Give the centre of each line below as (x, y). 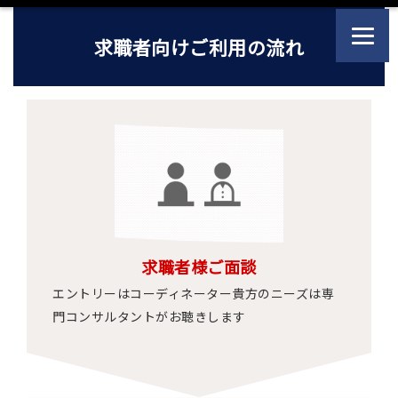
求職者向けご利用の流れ (199, 47)
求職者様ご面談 (199, 267)
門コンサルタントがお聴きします (149, 316)
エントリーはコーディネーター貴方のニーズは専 (193, 293)
